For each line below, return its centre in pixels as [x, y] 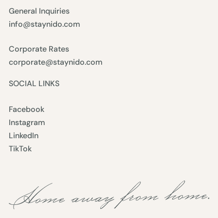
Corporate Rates [39, 49]
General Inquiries [39, 11]
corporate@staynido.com [55, 62]
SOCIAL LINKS [34, 84]
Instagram [27, 123]
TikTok [20, 149]
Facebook [26, 109]
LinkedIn [23, 136]
